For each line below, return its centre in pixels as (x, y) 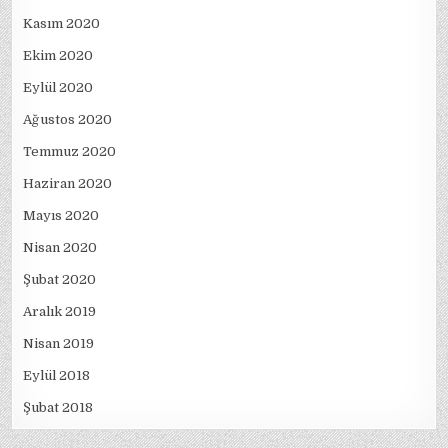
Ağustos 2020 (68, 119)
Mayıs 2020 (61, 215)
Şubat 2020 (60, 279)
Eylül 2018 (57, 375)
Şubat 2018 (58, 407)
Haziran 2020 (68, 183)
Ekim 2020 (58, 55)
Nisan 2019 (59, 343)
